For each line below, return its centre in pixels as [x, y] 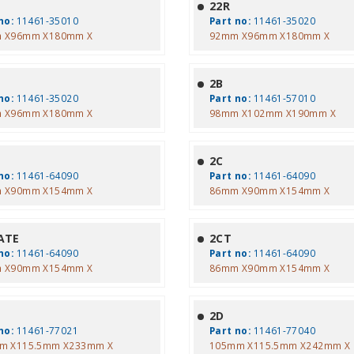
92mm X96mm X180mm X [269, 36]
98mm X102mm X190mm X [272, 113]
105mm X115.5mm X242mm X [280, 345]
